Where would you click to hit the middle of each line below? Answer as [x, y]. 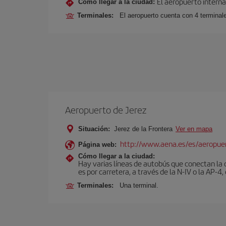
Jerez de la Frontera [143, 129]
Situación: [94, 129]
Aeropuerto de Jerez [106, 110]
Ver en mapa [194, 129]
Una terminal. [139, 185]
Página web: [97, 145]
